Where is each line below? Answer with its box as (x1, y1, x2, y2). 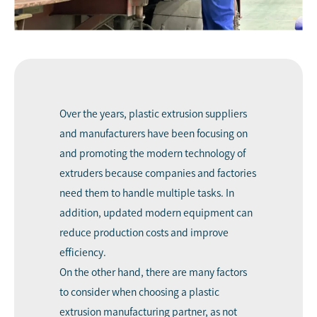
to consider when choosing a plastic (59, 287, 219, 297)
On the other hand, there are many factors (59, 267, 247, 277)
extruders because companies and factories (59, 168, 256, 178)
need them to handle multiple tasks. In (59, 188, 234, 198)
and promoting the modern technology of (59, 148, 246, 158)
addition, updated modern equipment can (59, 207, 253, 218)
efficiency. (59, 247, 106, 258)
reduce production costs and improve (59, 227, 229, 238)
